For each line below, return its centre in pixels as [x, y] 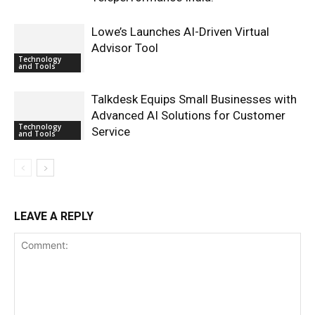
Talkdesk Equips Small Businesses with [194, 99]
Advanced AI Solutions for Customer [188, 115]
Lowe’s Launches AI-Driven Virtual [180, 31]
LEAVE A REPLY [54, 216]
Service [111, 131]
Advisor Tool [125, 47]
